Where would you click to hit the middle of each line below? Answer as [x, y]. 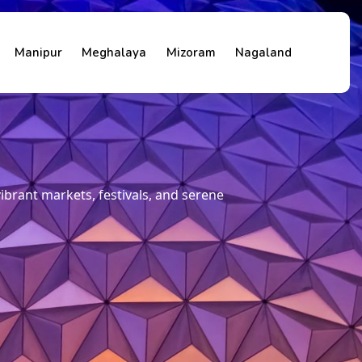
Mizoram [191, 53]
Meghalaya [114, 53]
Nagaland [263, 53]
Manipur [38, 53]
